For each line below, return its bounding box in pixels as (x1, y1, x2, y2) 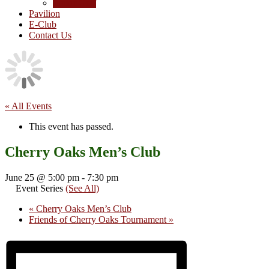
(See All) (65, 183, 99, 193)
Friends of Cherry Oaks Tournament (29, 214, 169, 225)
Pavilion (29, 8, 60, 19)
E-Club (29, 19, 56, 29)
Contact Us (29, 30, 71, 40)
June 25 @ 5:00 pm (5, 172, 79, 183)
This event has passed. (29, 121, 113, 131)
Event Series (16, 183, 65, 193)
